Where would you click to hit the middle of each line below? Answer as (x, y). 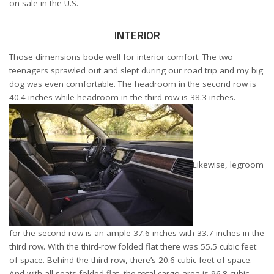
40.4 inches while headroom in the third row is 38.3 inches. (122, 97)
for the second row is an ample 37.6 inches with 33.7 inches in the (137, 233)
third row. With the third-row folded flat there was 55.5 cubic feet (133, 246)
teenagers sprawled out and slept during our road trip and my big (136, 70)
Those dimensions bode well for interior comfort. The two (121, 57)
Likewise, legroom (228, 164)
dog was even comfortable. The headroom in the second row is (133, 83)
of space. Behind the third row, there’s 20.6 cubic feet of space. (131, 260)
